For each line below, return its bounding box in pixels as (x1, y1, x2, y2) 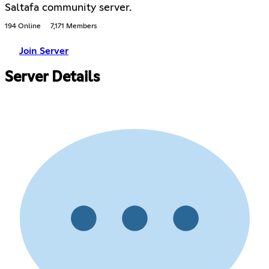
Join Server (19, 46, 68, 56)
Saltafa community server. (5, 2, 131, 14)
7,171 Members (50, 23, 97, 31)
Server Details (5, 70, 100, 85)
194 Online (5, 23, 41, 31)
